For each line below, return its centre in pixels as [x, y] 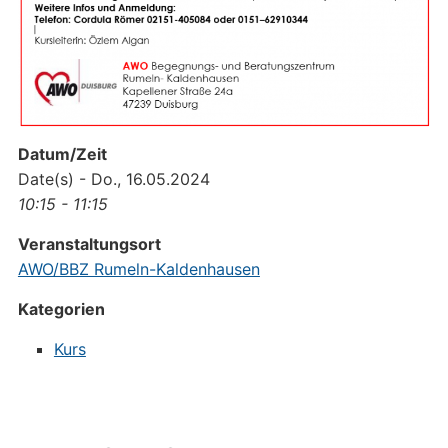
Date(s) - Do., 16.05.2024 [113, 178]
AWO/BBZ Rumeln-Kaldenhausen [138, 268]
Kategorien [61, 308]
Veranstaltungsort [89, 243]
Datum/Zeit [62, 153]
